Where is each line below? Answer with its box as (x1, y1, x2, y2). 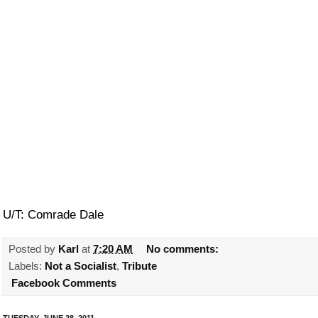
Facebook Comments (9, 276, 116, 289)
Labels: (9, 259, 45, 272)
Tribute (122, 259, 157, 272)
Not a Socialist (45, 259, 116, 272)
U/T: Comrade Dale (3, 207, 104, 221)
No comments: (146, 242, 222, 255)
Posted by (9, 242, 58, 255)
